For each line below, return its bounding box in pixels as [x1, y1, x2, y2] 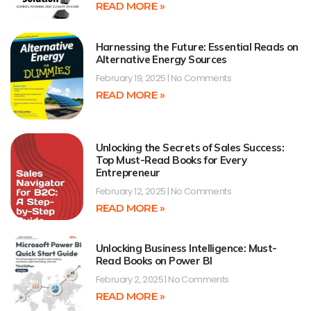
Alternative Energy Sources [95, 52, 227, 66]
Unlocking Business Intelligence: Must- [95, 242, 277, 255]
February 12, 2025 [95, 184, 167, 198]
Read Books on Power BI [95, 254, 212, 268]
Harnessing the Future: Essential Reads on [95, 40, 299, 53]
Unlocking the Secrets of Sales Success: [95, 140, 285, 154]
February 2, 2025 [95, 273, 165, 287]
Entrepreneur [95, 165, 160, 179]
